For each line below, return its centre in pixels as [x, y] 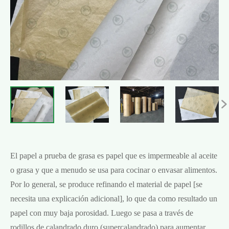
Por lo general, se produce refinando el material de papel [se [106, 184]
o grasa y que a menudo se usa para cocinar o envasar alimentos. [114, 170]
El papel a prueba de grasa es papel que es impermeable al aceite [114, 155]
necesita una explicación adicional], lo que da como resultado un [114, 198]
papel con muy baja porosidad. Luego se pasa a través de [102, 213]
